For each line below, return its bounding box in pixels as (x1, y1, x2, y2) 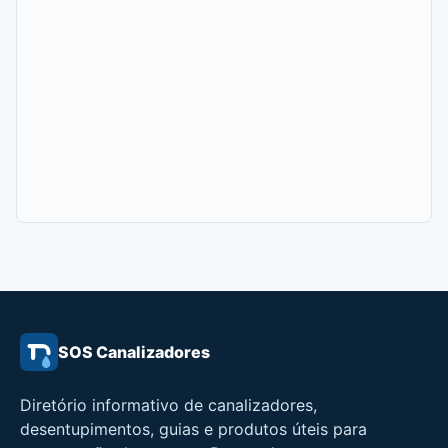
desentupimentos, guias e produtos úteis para (20, 418, 367, 439)
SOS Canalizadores (58, 341, 210, 362)
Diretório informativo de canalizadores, (20, 394, 317, 415)
